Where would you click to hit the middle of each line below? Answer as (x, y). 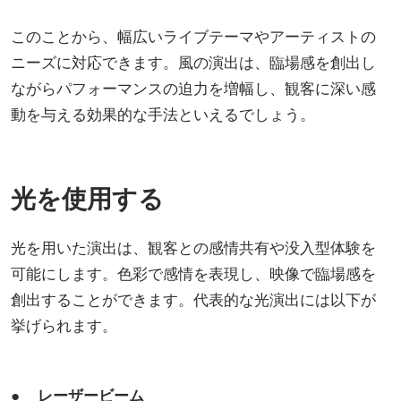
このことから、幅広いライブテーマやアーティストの (193, 36)
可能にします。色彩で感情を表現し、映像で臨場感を (193, 273)
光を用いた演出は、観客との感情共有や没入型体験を (193, 247)
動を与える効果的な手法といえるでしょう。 (163, 114)
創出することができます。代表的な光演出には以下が (193, 299)
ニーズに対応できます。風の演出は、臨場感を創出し (193, 62)
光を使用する (87, 197)
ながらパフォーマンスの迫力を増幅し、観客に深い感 (193, 88)
